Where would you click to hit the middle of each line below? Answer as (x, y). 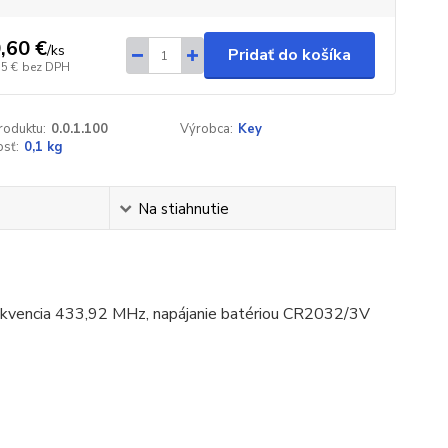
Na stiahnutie (183, 209)
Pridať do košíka (289, 55)
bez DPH (45, 66)
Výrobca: (207, 129)
